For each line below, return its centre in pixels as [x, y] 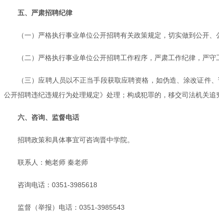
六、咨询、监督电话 [48, 117]
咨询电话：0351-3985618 [57, 185]
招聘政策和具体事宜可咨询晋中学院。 [76, 140]
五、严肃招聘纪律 [45, 12]
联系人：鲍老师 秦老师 [53, 162]
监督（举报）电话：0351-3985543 [71, 207]
